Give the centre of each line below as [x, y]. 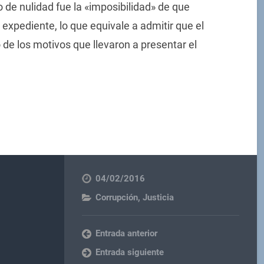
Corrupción [117, 197]
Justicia [159, 197]
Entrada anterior [127, 233]
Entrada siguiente [130, 252]
